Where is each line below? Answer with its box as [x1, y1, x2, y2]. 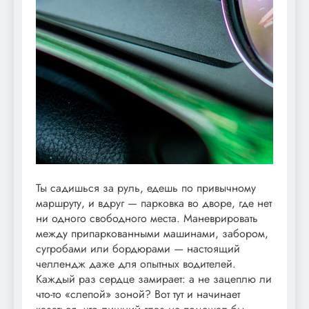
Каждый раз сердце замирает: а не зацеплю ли [36, 270, 272, 287]
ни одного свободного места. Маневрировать [36, 210, 258, 226]
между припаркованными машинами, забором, [36, 225, 268, 241]
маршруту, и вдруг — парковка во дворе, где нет [36, 195, 272, 211]
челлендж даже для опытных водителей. [36, 255, 236, 272]
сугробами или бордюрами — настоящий [36, 240, 240, 257]
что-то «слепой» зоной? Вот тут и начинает [36, 286, 240, 302]
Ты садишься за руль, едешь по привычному [36, 179, 256, 196]
